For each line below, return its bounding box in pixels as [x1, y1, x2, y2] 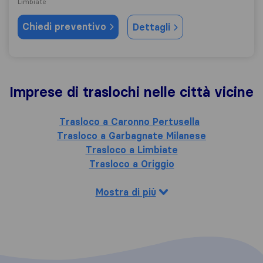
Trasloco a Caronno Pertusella [59, 116, 200, 127]
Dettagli [133, 21, 173, 33]
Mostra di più [95, 186, 156, 198]
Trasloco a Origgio [89, 158, 174, 170]
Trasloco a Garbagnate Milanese [57, 130, 206, 141]
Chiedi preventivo [22, 21, 109, 32]
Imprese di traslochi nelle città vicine [9, 83, 254, 100]
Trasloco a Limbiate [85, 144, 178, 156]
